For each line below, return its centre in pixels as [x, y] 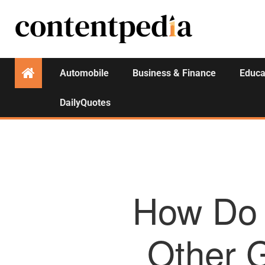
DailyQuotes [85, 103]
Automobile [84, 73]
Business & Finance [174, 73]
